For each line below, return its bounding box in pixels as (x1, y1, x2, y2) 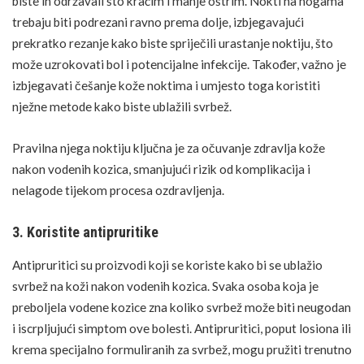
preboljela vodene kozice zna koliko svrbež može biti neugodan (12, 300, 351, 315)
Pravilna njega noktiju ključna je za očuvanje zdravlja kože (12, 141, 325, 156)
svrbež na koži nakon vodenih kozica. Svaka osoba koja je (12, 279, 318, 294)
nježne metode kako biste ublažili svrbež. (12, 98, 232, 114)
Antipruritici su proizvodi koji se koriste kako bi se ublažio (12, 258, 323, 273)
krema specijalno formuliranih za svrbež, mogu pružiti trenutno (12, 342, 352, 357)
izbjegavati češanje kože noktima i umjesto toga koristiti (12, 77, 320, 93)
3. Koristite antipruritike (12, 223, 158, 240)
